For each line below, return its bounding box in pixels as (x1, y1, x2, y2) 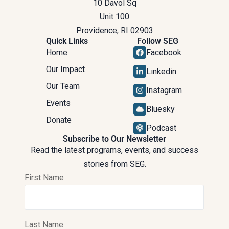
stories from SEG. (83, 158, 146, 169)
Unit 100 (100, 11, 129, 21)
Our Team (45, 81, 80, 91)
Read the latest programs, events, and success (31, 145, 198, 155)
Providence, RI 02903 (76, 25, 153, 35)
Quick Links (45, 36, 88, 46)
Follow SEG (136, 36, 178, 46)
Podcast (146, 123, 176, 133)
